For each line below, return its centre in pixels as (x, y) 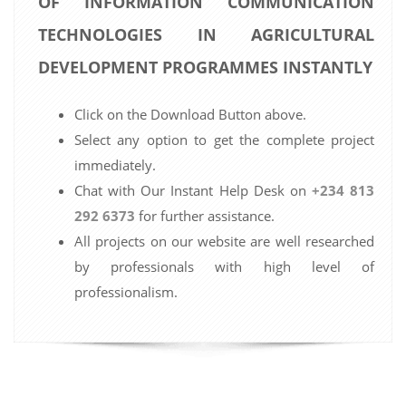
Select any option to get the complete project (224, 139)
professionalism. (126, 291)
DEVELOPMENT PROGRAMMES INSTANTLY (205, 67)
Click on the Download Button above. (190, 114)
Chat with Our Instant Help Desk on (193, 190)
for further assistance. (205, 215)
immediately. (115, 164)
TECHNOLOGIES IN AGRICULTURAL (206, 34)
